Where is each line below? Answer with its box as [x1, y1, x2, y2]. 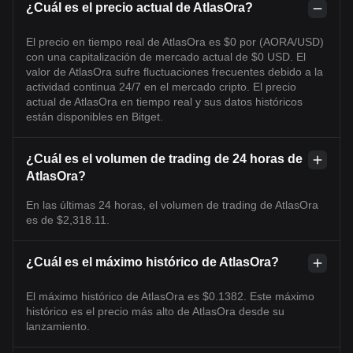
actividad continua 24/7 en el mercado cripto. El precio [26, 80, 296, 93]
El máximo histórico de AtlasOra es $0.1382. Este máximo [26, 290, 314, 303]
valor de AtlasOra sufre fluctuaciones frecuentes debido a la [26, 65, 323, 78]
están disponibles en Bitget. [26, 110, 163, 123]
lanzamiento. [26, 320, 90, 333]
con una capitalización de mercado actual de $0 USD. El [26, 50, 306, 63]
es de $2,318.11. [26, 214, 110, 226]
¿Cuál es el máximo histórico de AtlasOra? [26, 255, 279, 269]
